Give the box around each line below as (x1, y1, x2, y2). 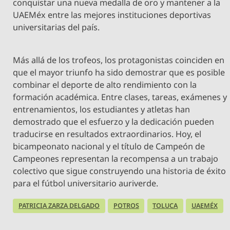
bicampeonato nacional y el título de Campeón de (13, 141, 205, 152)
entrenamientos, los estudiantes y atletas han (13, 104, 190, 116)
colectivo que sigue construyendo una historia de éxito (13, 165, 226, 177)
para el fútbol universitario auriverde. (13, 178, 159, 189)
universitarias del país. (13, 22, 100, 33)
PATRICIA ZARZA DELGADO (18, 201, 100, 210)
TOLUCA (152, 201, 178, 210)
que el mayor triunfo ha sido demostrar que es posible (13, 67, 225, 79)
